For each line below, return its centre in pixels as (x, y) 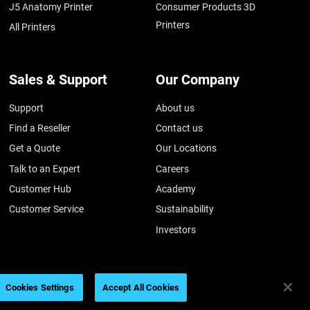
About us (175, 108)
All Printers (33, 27)
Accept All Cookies (141, 288)
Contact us (180, 128)
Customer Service (47, 209)
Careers (173, 168)
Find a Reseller (40, 128)
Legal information (69, 300)
